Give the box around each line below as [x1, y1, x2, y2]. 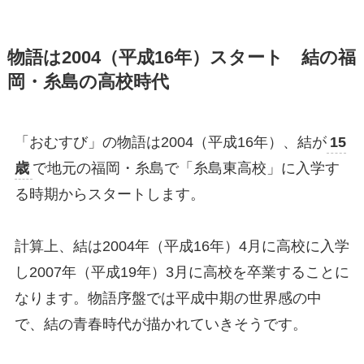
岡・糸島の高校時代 [6, 71, 169, 92]
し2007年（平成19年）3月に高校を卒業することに [14, 263, 349, 280]
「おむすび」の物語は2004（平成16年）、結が [14, 133, 327, 150]
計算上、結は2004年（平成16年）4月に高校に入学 [14, 237, 349, 254]
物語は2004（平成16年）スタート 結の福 [6, 47, 356, 67]
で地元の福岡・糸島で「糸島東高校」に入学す [32, 159, 340, 176]
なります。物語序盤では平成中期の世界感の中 [14, 289, 322, 306]
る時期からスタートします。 [14, 185, 205, 202]
